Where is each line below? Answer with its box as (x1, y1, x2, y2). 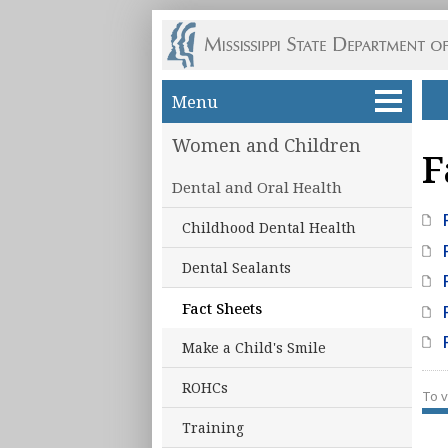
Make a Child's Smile (182, 338, 326, 357)
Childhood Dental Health (182, 218, 356, 237)
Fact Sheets (182, 298, 262, 318)
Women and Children (172, 133, 361, 157)
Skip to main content (172, 80, 340, 103)
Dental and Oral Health (172, 177, 342, 197)
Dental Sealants (182, 258, 291, 277)
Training (182, 418, 244, 437)
